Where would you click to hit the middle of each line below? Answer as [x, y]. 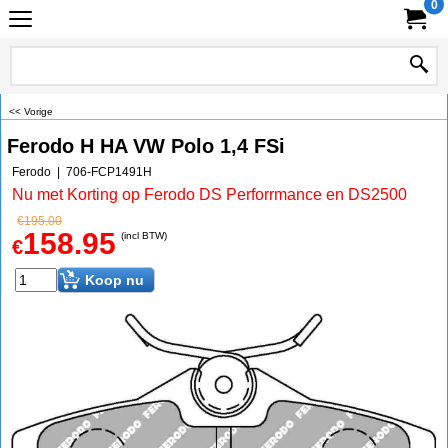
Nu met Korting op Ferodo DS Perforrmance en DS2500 [209, 194]
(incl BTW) [144, 235]
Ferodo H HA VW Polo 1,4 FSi [146, 146]
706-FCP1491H [109, 172]
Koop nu [114, 280]
